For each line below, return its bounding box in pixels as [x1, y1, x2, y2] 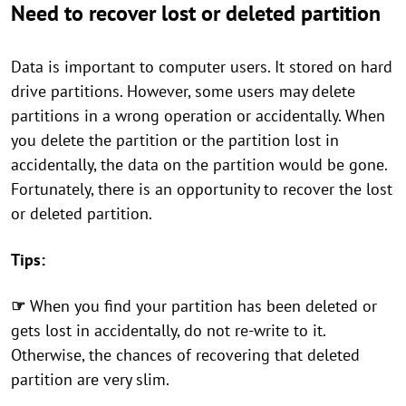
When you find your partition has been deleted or [30, 295, 377, 317]
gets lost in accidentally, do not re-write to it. [11, 320, 325, 342]
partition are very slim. [11, 369, 169, 391]
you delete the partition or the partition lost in [11, 130, 339, 151]
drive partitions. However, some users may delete [11, 81, 355, 102]
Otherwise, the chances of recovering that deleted [11, 344, 360, 366]
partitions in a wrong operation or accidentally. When [11, 105, 385, 127]
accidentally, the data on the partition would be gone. [11, 154, 387, 176]
